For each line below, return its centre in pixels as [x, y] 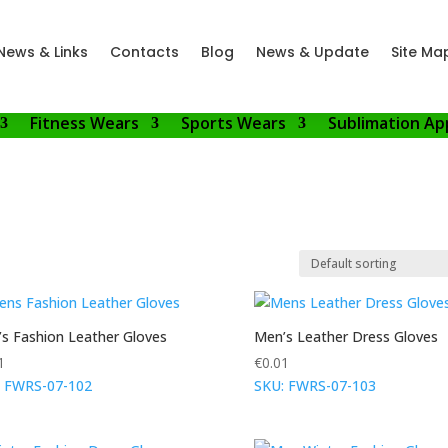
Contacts [144, 52]
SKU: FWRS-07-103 [314, 385]
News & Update [312, 52]
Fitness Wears [84, 123]
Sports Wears [233, 123]
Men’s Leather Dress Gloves [345, 336]
